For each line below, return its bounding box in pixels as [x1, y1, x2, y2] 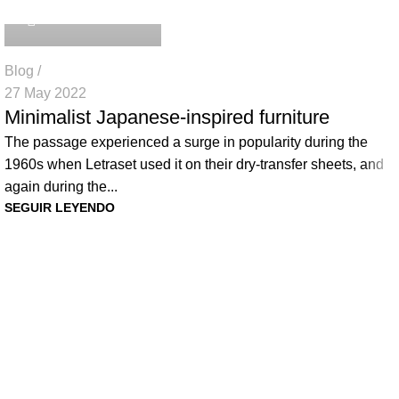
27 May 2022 [4, 85, 86, 102]
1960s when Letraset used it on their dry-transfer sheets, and [4, 157, 384, 173]
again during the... [4, 179, 118, 195]
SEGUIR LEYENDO [4, 200, 115, 216]
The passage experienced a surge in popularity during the [4, 134, 368, 151]
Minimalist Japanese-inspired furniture [4, 106, 330, 129]
